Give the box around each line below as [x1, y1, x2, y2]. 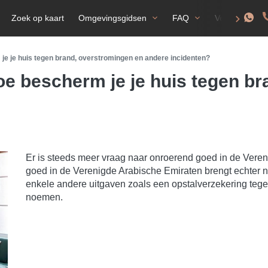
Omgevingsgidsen [78, 13, 147, 23]
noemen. [26, 192, 63, 202]
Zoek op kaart [11, 13, 64, 23]
